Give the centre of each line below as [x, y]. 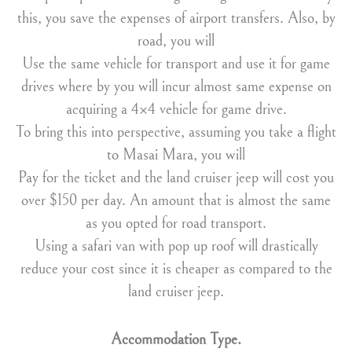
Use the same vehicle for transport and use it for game [176, 64]
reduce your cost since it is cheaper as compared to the [176, 269]
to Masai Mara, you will [176, 155]
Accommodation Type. [176, 340]
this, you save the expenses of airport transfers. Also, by [176, 18]
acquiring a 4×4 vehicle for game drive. [176, 110]
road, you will [176, 41]
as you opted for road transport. [176, 224]
